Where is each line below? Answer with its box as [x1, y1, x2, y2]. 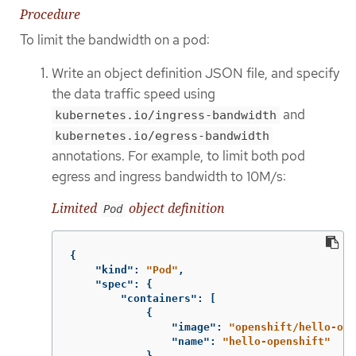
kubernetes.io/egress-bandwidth [55, 128, 269, 143]
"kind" [95, 263, 133, 276]
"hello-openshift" [222, 335, 331, 347]
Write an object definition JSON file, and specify [52, 64, 339, 82]
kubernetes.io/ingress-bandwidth [55, 107, 277, 122]
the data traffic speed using [52, 84, 215, 103]
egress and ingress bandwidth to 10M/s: [52, 167, 286, 185]
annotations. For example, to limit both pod [52, 146, 305, 164]
